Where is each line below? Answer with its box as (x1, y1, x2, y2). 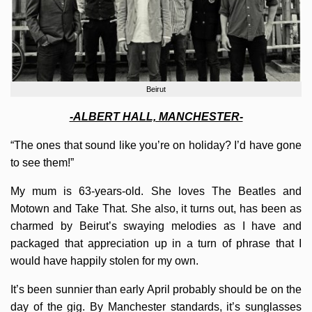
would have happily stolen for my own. (10, 255, 198, 267)
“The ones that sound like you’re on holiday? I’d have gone (10, 139, 302, 151)
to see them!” (10, 157, 74, 169)
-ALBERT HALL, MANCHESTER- (69, 111, 243, 123)
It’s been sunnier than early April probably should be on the (10, 283, 302, 295)
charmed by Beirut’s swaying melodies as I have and (10, 220, 302, 232)
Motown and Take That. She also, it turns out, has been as (10, 203, 302, 214)
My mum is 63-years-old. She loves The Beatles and (10, 185, 302, 197)
